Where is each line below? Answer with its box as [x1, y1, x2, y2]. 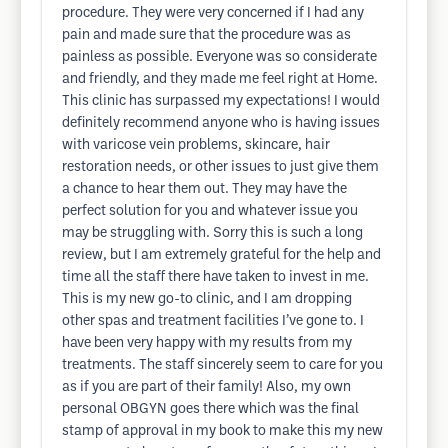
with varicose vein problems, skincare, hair [62, 139, 330, 152]
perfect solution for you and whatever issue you [62, 205, 358, 218]
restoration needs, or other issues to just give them [62, 161, 379, 174]
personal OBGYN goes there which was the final [62, 403, 359, 416]
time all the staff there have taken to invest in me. [62, 271, 369, 284]
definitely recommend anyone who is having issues [62, 117, 380, 130]
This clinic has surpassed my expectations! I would [62, 95, 380, 108]
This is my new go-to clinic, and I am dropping [62, 293, 352, 306]
